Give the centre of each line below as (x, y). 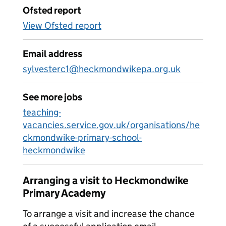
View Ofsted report (62, 25)
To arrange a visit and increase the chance (109, 214)
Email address (52, 54)
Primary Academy (64, 193)
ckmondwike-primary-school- (82, 137)
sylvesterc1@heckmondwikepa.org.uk (102, 69)
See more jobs (52, 97)
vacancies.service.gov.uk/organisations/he (111, 125)
